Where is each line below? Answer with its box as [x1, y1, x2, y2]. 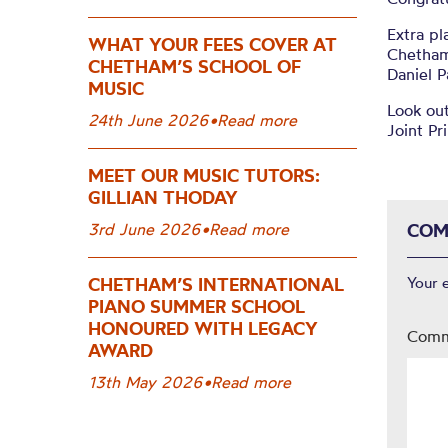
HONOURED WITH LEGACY [88, 317, 318, 340]
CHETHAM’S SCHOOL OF [88, 55, 301, 78]
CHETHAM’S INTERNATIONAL [88, 273, 344, 296]
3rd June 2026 [88, 219, 201, 239]
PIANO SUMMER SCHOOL [88, 295, 305, 318]
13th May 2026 [88, 372, 203, 392]
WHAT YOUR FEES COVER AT [88, 33, 337, 56]
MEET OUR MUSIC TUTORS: [88, 164, 320, 187]
